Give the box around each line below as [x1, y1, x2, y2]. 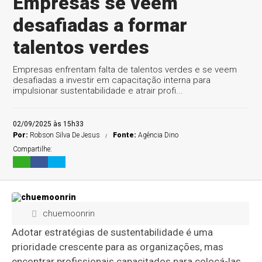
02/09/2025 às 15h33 [13, 120, 84, 128]
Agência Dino [138, 131, 179, 139]
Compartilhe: [13, 145, 53, 153]
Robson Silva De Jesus [30, 131, 101, 139]
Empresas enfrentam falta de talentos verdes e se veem [13, 64, 237, 75]
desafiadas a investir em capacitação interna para [13, 75, 211, 85]
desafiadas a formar [13, 14, 188, 36]
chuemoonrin [43, 208, 95, 219]
